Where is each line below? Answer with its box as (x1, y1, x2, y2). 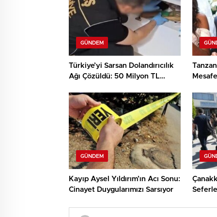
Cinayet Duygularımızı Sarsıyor (69, 186, 173, 194)
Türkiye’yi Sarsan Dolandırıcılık (69, 62, 174, 70)
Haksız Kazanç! (69, 83, 121, 91)
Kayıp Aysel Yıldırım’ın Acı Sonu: (69, 175, 180, 183)
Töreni (192, 83, 215, 91)
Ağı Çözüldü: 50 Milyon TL (69, 73, 160, 80)
